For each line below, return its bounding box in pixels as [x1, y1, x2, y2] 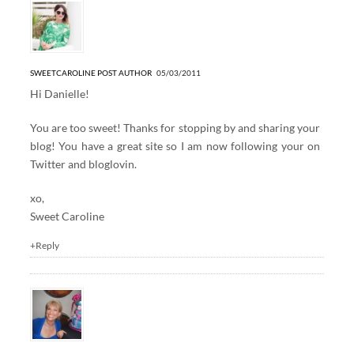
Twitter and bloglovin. [29, 156, 137, 171]
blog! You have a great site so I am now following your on [29, 138, 321, 153]
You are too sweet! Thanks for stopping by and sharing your [29, 120, 321, 134]
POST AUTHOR [96, 67, 152, 77]
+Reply [29, 239, 59, 251]
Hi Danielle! [29, 86, 89, 100]
